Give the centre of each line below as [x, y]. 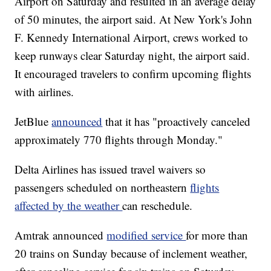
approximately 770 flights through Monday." [119, 140]
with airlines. [44, 92]
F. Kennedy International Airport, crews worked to [132, 38]
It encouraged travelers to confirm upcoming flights [133, 74]
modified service [146, 235]
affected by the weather [69, 206]
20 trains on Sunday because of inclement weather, [131, 253]
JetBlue [33, 122]
